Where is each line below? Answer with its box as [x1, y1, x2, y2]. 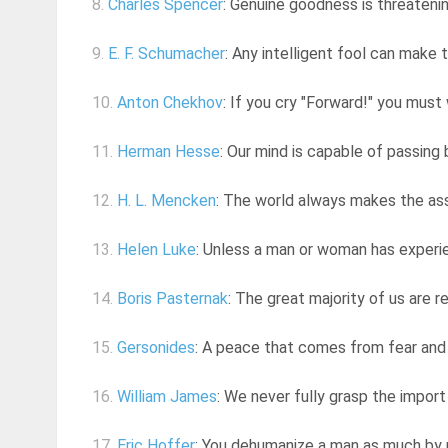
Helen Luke [117, 240, 196, 260]
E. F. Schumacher [108, 44, 225, 64]
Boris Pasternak [117, 289, 228, 309]
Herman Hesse [117, 142, 220, 162]
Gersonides [117, 338, 195, 358]
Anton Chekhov [117, 93, 223, 113]
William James [117, 387, 217, 407]
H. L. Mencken [117, 191, 216, 211]
